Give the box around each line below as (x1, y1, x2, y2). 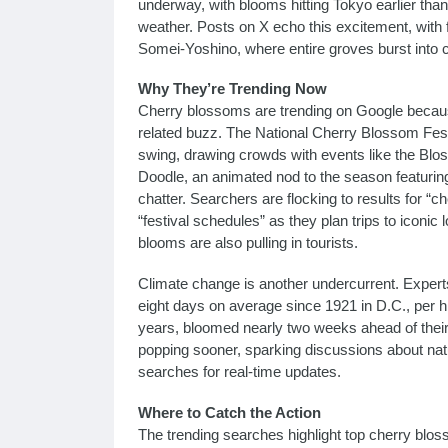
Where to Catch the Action (138, 403, 321, 421)
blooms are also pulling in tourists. (138, 234, 358, 252)
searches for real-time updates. (138, 363, 341, 380)
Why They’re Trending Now (138, 80, 327, 98)
